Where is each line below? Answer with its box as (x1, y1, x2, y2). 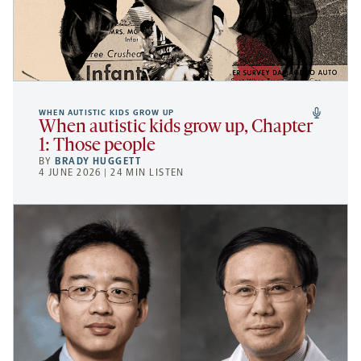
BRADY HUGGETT (55, 156, 142, 168)
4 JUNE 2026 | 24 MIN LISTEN (39, 167, 185, 179)
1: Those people (39, 137, 156, 156)
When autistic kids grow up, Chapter (39, 118, 312, 138)
